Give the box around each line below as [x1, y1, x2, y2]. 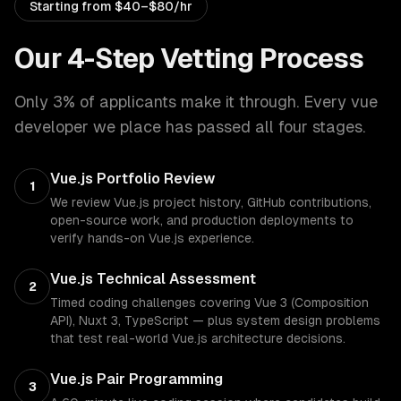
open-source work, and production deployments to [50, 213, 354, 227]
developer [14, 117, 89, 136]
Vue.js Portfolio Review [50, 170, 215, 187]
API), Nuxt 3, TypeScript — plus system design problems [50, 313, 380, 328]
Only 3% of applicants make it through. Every [14, 92, 351, 111]
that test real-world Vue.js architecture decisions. [50, 331, 346, 346]
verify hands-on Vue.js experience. [50, 231, 254, 245]
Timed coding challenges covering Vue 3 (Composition [50, 295, 369, 310]
